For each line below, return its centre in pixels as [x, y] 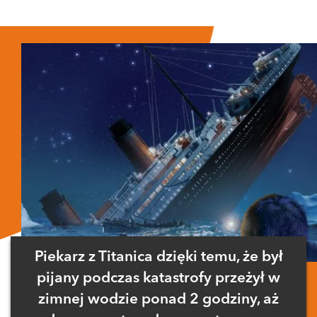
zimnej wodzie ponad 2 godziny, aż [158, 300]
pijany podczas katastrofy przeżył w [158, 279]
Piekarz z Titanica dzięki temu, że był [158, 258]
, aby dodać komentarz [179, 18]
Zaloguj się [115, 18]
